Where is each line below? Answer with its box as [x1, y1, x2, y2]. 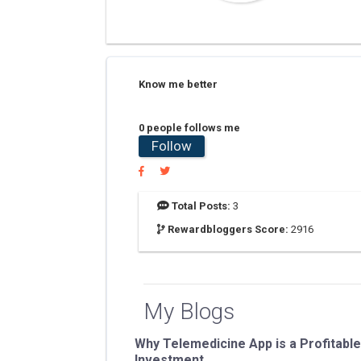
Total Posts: [169, 200, 233, 212]
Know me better [139, 78, 218, 90]
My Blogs [143, 298, 234, 325]
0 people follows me [139, 122, 240, 134]
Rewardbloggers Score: [165, 223, 291, 235]
